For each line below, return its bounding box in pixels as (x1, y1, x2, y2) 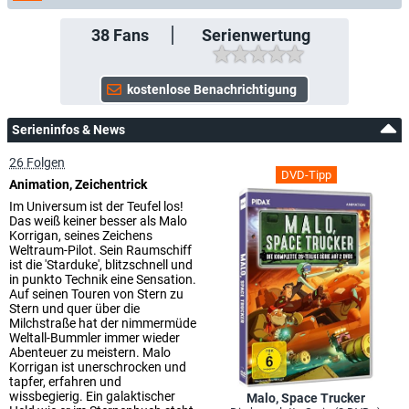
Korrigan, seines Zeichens (9, 228, 152, 243)
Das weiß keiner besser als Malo (9, 214, 187, 228)
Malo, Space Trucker (246, 391, 365, 405)
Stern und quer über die (9, 301, 140, 316)
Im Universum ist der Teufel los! (9, 199, 184, 214)
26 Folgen (9, 155, 65, 170)
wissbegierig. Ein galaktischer (9, 389, 175, 404)
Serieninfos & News (12, 122, 125, 137)
